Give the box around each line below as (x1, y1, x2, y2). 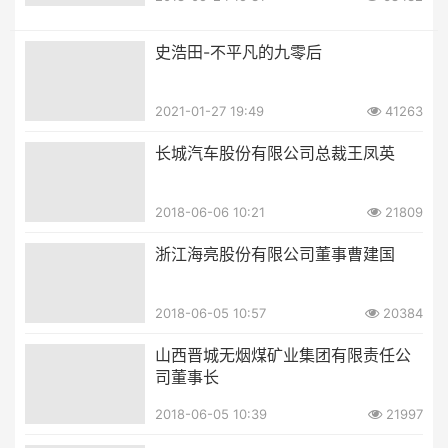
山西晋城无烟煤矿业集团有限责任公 (155, 344, 411, 365)
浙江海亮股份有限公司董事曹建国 (155, 243, 395, 264)
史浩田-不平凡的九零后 (155, 41, 322, 62)
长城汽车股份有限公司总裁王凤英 (155, 142, 395, 163)
